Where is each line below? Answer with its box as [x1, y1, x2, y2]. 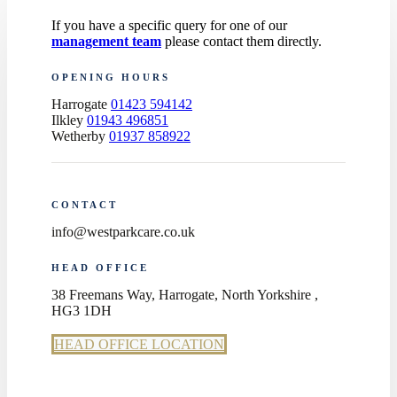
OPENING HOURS [51, 71, 170, 82]
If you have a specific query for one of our [51, 17, 287, 33]
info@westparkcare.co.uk [51, 223, 195, 239]
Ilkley [51, 112, 87, 128]
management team [51, 33, 161, 49]
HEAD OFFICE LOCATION [54, 336, 224, 352]
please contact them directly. [161, 33, 322, 49]
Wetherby [51, 128, 109, 144]
